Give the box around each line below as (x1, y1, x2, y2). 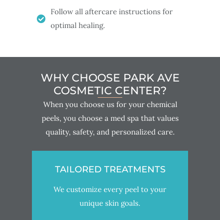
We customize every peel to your (54, 184, 166, 194)
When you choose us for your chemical (43, 99, 177, 109)
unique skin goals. (80, 198, 140, 208)
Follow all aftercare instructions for (50, 6, 173, 16)
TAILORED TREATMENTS (55, 164, 165, 175)
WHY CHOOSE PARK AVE (40, 71, 180, 84)
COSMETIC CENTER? (53, 83, 167, 97)
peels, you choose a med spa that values (41, 113, 179, 123)
